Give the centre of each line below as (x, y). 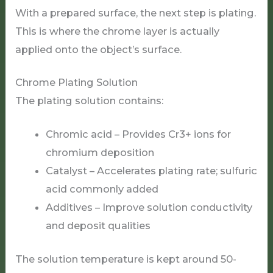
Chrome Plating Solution (77, 83)
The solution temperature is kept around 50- (126, 259)
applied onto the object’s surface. (99, 49)
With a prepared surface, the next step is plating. (136, 12)
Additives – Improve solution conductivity (149, 207)
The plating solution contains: (90, 101)
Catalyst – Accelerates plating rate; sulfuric (151, 170)
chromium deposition (100, 152)
